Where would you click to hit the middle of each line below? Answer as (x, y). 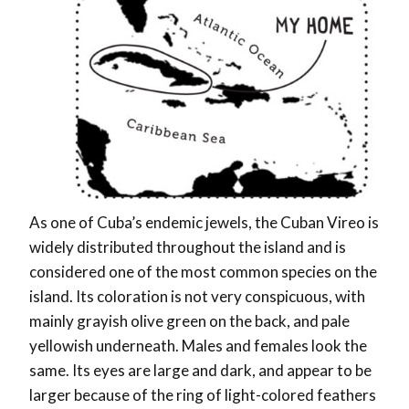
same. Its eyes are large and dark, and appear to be (200, 370)
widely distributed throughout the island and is (188, 246)
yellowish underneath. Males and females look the (198, 345)
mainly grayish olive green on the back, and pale (189, 320)
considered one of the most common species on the (203, 271)
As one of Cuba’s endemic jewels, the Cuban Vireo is (204, 222)
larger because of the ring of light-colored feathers (203, 394)
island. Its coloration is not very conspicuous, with (197, 296)
